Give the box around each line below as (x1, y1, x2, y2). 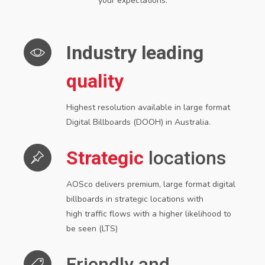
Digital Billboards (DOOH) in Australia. (66, 117, 213, 128)
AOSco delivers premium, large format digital (66, 179, 235, 190)
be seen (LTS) (66, 223, 118, 235)
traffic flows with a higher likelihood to (85, 208, 231, 220)
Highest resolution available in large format (66, 102, 230, 114)
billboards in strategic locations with (66, 193, 203, 205)
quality (66, 70, 124, 93)
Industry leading (66, 41, 203, 64)
